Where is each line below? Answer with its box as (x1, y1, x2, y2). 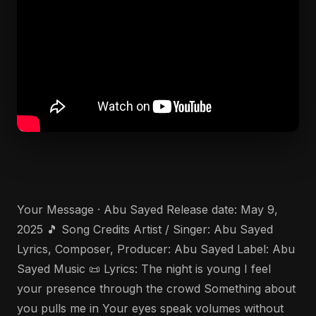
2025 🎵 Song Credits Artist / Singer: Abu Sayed (17, 222, 273, 236)
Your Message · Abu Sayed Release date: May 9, (17, 202, 278, 217)
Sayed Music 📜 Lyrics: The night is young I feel (17, 262, 271, 276)
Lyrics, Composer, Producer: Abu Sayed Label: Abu (17, 242, 295, 256)
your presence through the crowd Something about (17, 281, 296, 296)
